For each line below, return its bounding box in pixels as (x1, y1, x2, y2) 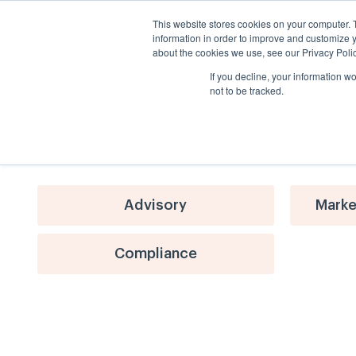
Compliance (114, 246, 197, 261)
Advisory (124, 198, 188, 212)
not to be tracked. (210, 83, 284, 97)
